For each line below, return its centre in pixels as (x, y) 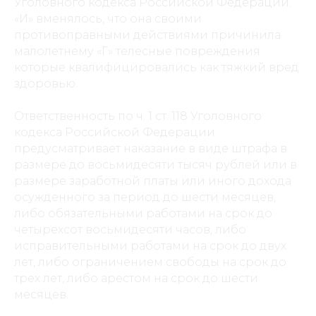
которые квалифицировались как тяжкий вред (157, 67)
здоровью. (46, 84)
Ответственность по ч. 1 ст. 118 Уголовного (138, 116)
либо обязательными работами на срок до (143, 213)
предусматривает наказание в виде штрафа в (151, 148)
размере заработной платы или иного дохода (153, 181)
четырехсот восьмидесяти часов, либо (130, 230)
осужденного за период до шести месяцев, (145, 197)
